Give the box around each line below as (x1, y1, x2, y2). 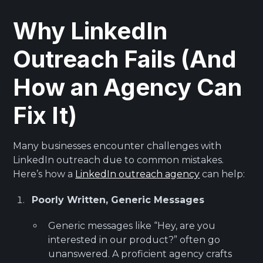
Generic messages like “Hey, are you (48, 220, 216, 231)
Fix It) (13, 100, 77, 130)
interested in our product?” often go (48, 234, 221, 245)
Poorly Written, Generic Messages (32, 194, 205, 205)
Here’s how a (13, 168, 76, 180)
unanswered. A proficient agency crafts (48, 248, 232, 259)
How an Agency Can (13, 72, 242, 102)
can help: (200, 168, 245, 180)
